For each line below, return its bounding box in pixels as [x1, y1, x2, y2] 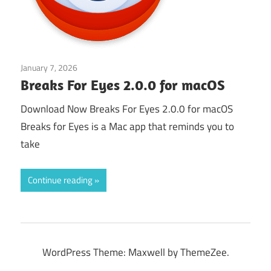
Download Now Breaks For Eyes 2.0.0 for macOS [21, 101, 233, 117]
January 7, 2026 [21, 60, 77, 74]
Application [77, 60, 116, 74]
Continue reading [28, 172, 93, 187]
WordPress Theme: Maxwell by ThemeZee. [42, 244, 229, 260]
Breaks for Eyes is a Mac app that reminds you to [21, 119, 234, 135]
